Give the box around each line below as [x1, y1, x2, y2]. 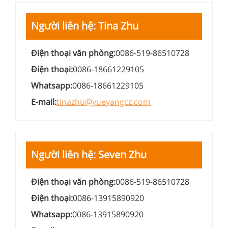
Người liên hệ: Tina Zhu [31, 18, 138, 33]
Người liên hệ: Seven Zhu [31, 147, 147, 161]
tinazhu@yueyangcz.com [56, 96, 151, 107]
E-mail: [31, 96, 56, 107]
